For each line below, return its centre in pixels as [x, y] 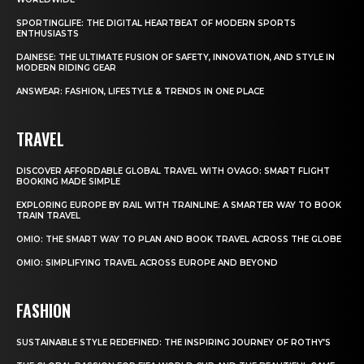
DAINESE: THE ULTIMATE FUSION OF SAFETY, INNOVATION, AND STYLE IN [175, 57]
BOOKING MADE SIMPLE [68, 181]
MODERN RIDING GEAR [66, 67]
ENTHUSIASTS [48, 33]
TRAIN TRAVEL [48, 215]
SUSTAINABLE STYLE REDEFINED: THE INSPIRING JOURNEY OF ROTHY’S [173, 342]
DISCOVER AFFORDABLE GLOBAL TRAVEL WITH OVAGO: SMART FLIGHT [173, 171]
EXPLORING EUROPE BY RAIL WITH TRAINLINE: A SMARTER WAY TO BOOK [179, 205]
